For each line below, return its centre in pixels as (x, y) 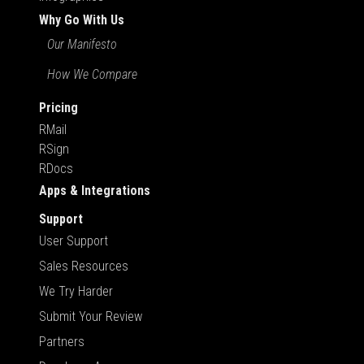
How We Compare (92, 75)
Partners (62, 342)
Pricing (58, 108)
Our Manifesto (82, 45)
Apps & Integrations (95, 191)
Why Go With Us (82, 20)
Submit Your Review (91, 317)
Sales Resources (84, 266)
